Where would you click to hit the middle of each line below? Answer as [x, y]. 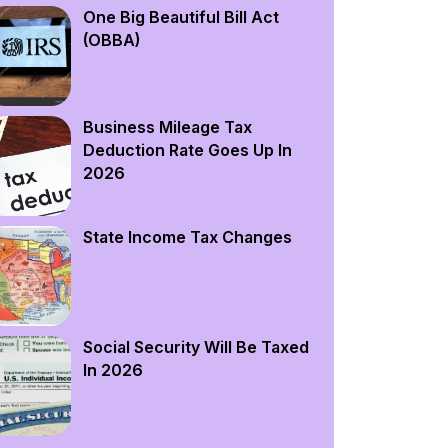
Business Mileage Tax [167, 127]
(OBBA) [111, 40]
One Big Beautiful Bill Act [180, 17]
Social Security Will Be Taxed [195, 347]
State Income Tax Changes [187, 237]
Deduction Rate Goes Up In [187, 150]
